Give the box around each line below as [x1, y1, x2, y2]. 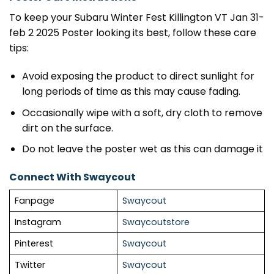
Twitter [15, 259, 45, 272]
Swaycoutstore [122, 216, 190, 229]
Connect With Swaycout [9, 170, 136, 185]
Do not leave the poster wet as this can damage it [21, 142, 263, 157]
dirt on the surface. [21, 120, 113, 135]
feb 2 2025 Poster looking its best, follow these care [9, 26, 256, 40]
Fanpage [15, 194, 54, 207]
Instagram [15, 216, 61, 229]
